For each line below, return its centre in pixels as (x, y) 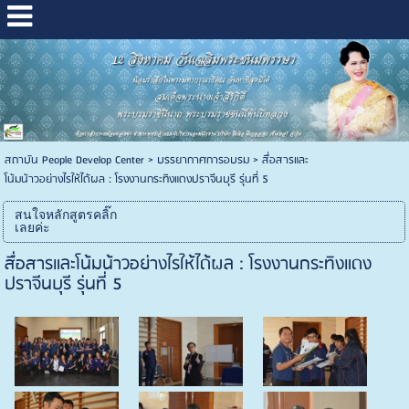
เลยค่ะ (32, 227)
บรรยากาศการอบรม (203, 160)
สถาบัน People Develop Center (74, 160)
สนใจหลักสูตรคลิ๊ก (65, 215)
